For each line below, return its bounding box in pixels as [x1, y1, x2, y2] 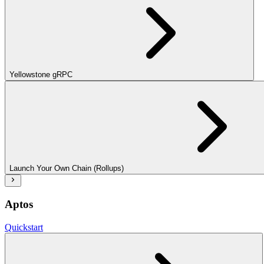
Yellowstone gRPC [9, 70, 72, 80]
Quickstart [5, 222, 43, 232]
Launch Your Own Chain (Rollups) [9, 164, 124, 173]
